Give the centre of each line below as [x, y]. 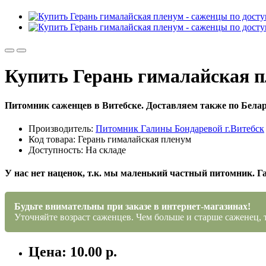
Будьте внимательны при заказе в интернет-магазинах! [132, 206]
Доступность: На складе [77, 150]
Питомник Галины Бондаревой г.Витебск [180, 129]
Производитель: [62, 129]
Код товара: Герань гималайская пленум [110, 140]
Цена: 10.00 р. [73, 251]
